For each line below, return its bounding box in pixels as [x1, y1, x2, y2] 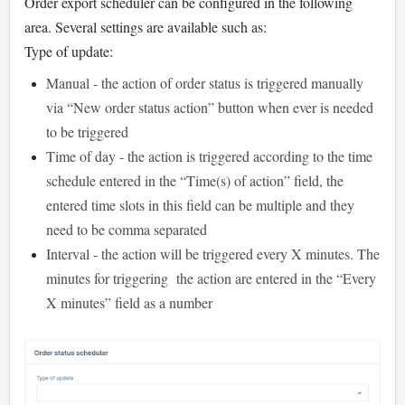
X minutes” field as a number [46, 292, 212, 312]
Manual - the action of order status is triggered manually [46, 72, 363, 92]
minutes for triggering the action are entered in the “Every [46, 268, 376, 287]
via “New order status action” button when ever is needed [46, 97, 373, 117]
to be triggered [46, 121, 128, 141]
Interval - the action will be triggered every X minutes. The [46, 243, 380, 263]
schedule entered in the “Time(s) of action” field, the [46, 170, 344, 190]
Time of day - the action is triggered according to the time [46, 146, 372, 165]
